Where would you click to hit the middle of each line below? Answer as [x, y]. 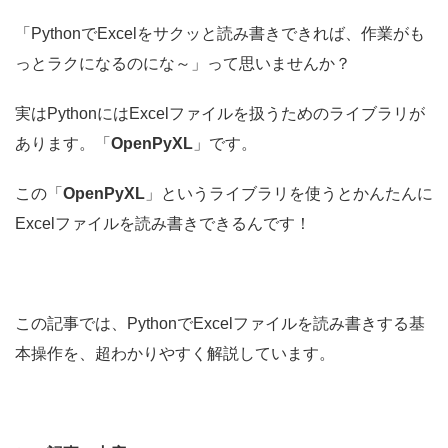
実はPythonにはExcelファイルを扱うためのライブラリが [220, 114]
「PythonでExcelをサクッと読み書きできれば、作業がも [220, 34]
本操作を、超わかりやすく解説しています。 [175, 354]
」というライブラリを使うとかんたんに [289, 194]
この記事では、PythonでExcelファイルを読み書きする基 [220, 324]
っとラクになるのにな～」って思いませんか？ [183, 64]
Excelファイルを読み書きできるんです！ [163, 224]
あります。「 [63, 144]
